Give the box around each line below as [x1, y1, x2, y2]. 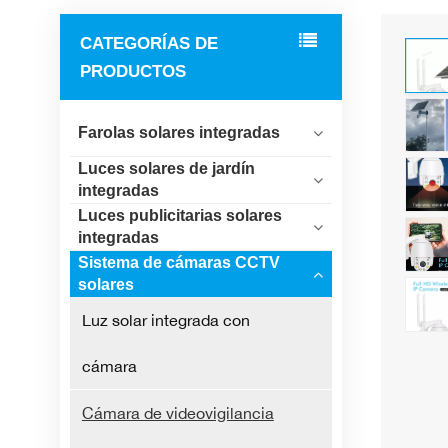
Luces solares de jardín [77, 160, 255, 178]
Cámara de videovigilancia [81, 403, 274, 424]
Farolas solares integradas [77, 124, 280, 142]
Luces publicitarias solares [77, 207, 282, 225]
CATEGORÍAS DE [80, 33, 218, 54]
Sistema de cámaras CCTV [77, 254, 280, 272]
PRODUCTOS [80, 61, 186, 82]
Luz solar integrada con [81, 310, 250, 331]
